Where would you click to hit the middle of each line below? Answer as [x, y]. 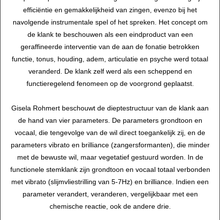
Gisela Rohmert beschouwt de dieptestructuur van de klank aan [110, 108]
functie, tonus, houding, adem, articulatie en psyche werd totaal [110, 59]
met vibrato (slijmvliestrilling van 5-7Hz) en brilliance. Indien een [110, 182]
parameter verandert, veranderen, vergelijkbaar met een [110, 194]
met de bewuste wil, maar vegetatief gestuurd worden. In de [110, 157]
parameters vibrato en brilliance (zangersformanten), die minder [110, 145]
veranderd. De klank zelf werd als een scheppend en [110, 71]
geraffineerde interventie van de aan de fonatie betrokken [110, 47]
